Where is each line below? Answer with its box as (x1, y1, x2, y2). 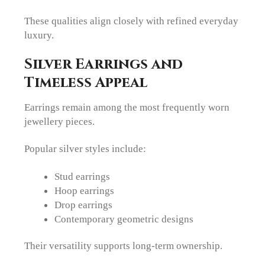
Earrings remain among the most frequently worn (24, 101, 230, 114)
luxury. (24, 28, 54, 41)
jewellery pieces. (24, 115, 95, 128)
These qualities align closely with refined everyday (24, 14, 239, 27)
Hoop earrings (54, 184, 114, 196)
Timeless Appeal (24, 73, 148, 93)
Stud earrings (54, 170, 110, 182)
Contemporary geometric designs (54, 212, 193, 225)
